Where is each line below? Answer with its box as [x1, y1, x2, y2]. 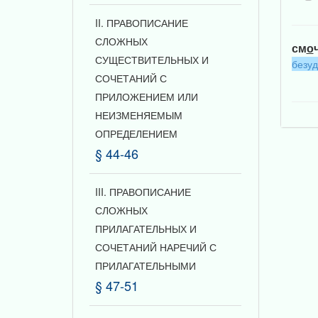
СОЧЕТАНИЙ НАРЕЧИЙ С [95, 240, 216, 254]
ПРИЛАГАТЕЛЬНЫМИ [95, 258, 196, 273]
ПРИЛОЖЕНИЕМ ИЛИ [95, 89, 198, 104]
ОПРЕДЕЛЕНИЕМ [95, 126, 177, 141]
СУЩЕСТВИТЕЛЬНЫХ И [95, 53, 209, 67]
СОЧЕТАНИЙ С [95, 71, 167, 85]
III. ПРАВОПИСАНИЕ [95, 185, 191, 199]
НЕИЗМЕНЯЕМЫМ [95, 108, 182, 122]
